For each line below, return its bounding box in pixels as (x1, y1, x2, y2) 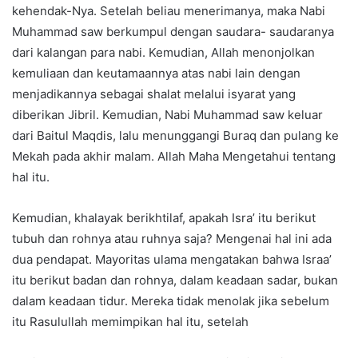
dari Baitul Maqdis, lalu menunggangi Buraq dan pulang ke (12, 127, 339, 143)
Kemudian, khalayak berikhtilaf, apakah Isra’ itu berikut (12, 209, 316, 225)
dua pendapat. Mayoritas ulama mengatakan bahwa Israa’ (12, 251, 332, 267)
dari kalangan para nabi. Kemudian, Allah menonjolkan (12, 44, 315, 60)
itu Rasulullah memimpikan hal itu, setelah (12, 313, 249, 329)
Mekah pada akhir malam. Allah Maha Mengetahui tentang (12, 148, 336, 164)
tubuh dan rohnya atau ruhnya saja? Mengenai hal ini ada (12, 230, 332, 246)
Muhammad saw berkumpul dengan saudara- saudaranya (12, 23, 334, 39)
